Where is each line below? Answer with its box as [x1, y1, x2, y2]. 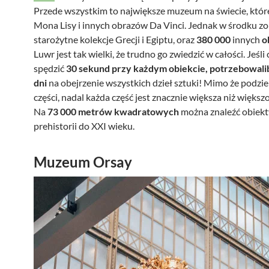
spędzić [34, 62, 66, 74]
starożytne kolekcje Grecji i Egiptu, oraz [34, 34, 195, 45]
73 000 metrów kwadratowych [47, 106, 179, 117]
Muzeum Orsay [34, 153, 132, 171]
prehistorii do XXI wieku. [34, 120, 134, 131]
